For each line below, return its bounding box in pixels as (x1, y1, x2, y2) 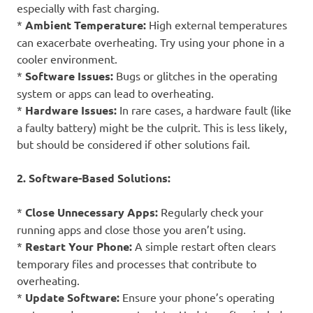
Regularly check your (158, 205, 263, 219)
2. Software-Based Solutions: (17, 170, 170, 186)
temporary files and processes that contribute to (17, 256, 256, 271)
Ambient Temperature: (25, 17, 146, 33)
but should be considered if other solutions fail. (17, 137, 250, 152)
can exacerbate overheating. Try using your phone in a (17, 35, 284, 50)
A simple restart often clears (132, 239, 276, 254)
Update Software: (25, 290, 119, 305)
